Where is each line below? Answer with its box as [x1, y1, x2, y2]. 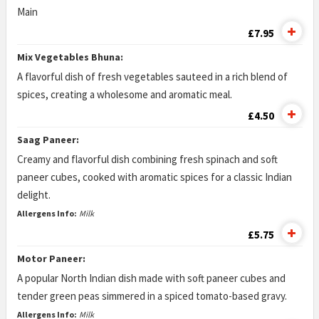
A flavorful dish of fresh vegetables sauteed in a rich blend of [16, 70, 288, 83]
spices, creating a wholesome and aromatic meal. [16, 88, 232, 101]
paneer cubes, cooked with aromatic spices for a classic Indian [16, 170, 292, 184]
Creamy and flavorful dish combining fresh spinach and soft [16, 152, 278, 166]
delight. [16, 188, 51, 202]
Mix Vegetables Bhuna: [16, 51, 123, 63]
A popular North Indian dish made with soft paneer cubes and [16, 271, 286, 285]
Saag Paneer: [16, 133, 79, 146]
